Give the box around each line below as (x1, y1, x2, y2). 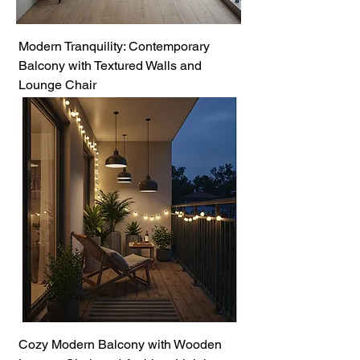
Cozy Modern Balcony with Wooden (18, 337, 222, 352)
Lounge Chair (18, 77, 96, 92)
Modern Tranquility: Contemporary (18, 39, 210, 54)
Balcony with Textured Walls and (18, 58, 202, 73)
